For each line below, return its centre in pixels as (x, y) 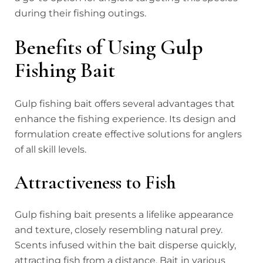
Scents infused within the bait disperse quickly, (125, 245)
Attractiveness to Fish (95, 182)
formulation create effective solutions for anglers (128, 134)
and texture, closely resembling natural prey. (119, 230)
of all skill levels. (50, 149)
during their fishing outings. (80, 13)
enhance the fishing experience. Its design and (125, 119)
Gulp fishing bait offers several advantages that (125, 103)
